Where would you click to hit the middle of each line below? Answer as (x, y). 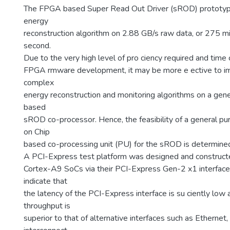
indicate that (45, 181)
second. (37, 46)
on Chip (37, 132)
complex (39, 83)
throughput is (47, 206)
